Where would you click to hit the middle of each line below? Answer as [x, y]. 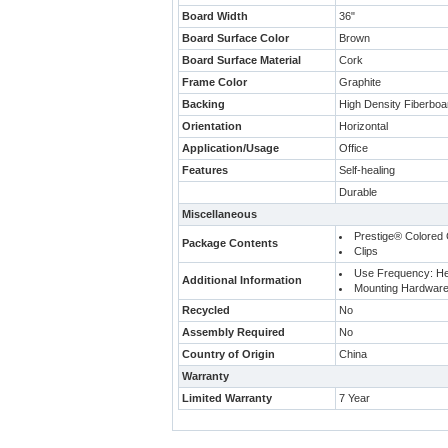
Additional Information [242, 280]
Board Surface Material [241, 60]
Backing [203, 104]
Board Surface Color [235, 38]
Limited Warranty [227, 398]
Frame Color [214, 82]
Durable [358, 192]
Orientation [212, 126]
